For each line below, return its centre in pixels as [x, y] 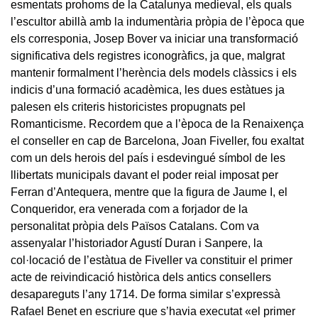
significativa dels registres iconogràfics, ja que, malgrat [148, 55]
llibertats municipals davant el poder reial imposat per [144, 175]
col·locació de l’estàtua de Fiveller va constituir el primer [152, 260]
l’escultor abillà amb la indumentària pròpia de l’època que [158, 21]
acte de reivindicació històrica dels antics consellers [141, 277]
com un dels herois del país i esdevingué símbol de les [148, 158]
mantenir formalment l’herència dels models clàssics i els [154, 72]
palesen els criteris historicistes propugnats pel [128, 106]
